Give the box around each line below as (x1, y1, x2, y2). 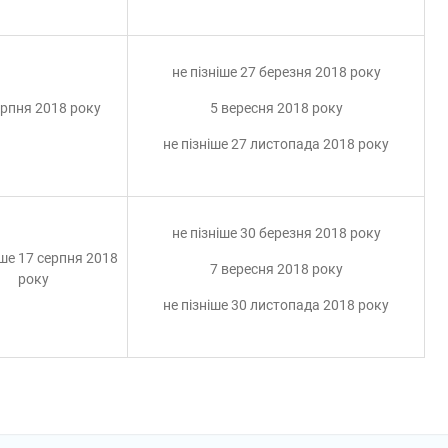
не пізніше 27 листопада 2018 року (163, 136, 389, 152)
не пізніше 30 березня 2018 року (171, 225, 381, 241)
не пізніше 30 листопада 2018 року (163, 297, 389, 313)
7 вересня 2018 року (209, 261, 343, 277)
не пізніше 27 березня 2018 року (171, 64, 381, 80)
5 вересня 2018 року (209, 100, 343, 116)
